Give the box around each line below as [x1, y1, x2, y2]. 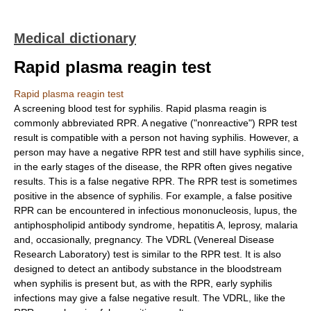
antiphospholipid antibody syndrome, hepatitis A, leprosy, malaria [14, 219, 298, 230]
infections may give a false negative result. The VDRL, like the [14, 292, 285, 303]
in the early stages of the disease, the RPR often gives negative [14, 161, 292, 172]
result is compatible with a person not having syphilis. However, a [14, 132, 299, 143]
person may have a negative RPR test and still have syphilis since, [14, 146, 304, 158]
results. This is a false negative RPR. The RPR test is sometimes [14, 176, 297, 187]
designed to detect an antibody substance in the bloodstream [14, 263, 282, 274]
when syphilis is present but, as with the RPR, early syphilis [14, 278, 272, 289]
